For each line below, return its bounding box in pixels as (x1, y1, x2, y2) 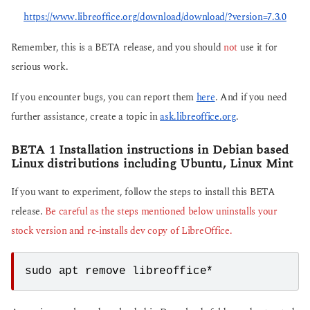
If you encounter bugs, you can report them (11, 91, 197, 104)
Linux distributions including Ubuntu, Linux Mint (11, 154, 293, 174)
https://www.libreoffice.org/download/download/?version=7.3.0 (24, 10, 286, 24)
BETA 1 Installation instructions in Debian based (11, 140, 289, 160)
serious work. (11, 60, 69, 74)
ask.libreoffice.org (160, 110, 236, 124)
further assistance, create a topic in (11, 110, 161, 124)
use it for (237, 40, 278, 55)
